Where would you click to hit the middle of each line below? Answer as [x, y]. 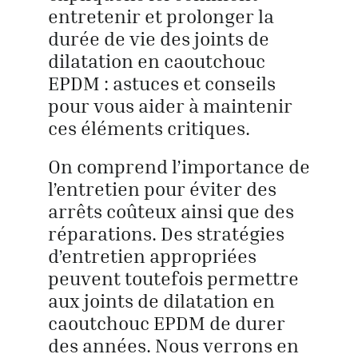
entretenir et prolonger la [161, 16]
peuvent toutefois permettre [173, 278]
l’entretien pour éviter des [162, 189]
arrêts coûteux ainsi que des [171, 211]
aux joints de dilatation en [161, 300]
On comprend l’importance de [179, 166]
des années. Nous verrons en [173, 345]
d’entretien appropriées [152, 256]
